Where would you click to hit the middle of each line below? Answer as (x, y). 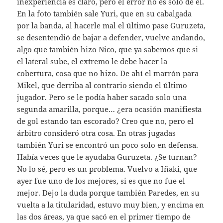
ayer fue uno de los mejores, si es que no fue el (101, 181)
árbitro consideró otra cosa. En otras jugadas (97, 133)
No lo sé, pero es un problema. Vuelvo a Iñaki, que (107, 169)
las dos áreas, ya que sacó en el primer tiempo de (104, 217)
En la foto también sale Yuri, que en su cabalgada (105, 14)
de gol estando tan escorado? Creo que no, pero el (106, 121)
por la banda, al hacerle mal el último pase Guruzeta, (111, 26)
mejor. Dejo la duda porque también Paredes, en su (109, 193)
